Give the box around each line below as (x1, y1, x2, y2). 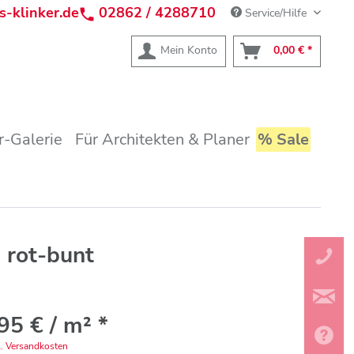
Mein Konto (160, 43, 217, 58)
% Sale (257, 129, 309, 150)
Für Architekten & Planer (74, 129, 250, 150)
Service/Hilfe (242, 6, 310, 21)
